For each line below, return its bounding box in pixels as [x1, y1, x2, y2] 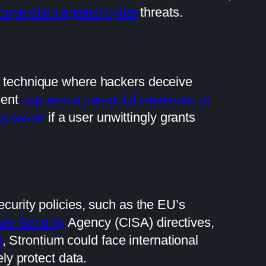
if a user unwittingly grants [44, 109, 196, 125]
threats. [137, 4, 183, 20]
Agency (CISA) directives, [65, 214, 214, 230]
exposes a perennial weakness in [21, 91, 210, 107]
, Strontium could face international [2, 232, 199, 248]
